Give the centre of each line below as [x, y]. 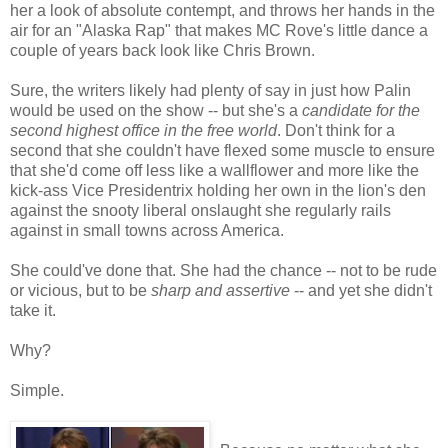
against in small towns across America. [147, 231]
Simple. [37, 391]
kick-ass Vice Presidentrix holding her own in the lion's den [218, 191]
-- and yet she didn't [361, 291]
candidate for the [361, 111]
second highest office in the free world [143, 131]
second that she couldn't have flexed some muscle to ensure [222, 151]
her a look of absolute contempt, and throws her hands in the [222, 11]
